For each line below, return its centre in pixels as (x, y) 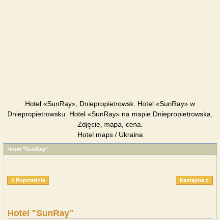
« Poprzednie (28, 180)
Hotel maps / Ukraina (110, 135)
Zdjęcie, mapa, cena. (110, 124)
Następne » (194, 180)
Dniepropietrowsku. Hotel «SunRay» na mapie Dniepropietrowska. (110, 114)
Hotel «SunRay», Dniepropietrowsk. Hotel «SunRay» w (110, 104)
